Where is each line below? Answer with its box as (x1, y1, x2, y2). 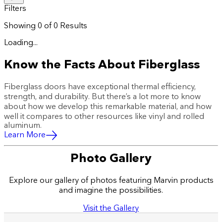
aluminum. (4, 120, 42, 129)
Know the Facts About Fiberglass (4, 57, 200, 71)
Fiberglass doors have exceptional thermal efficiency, (4, 82, 196, 91)
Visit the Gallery (83, 203, 139, 212)
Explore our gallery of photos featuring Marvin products (8, 175, 214, 184)
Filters (4, 3, 26, 12)
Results (58, 21, 87, 30)
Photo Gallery (70, 151, 152, 165)
